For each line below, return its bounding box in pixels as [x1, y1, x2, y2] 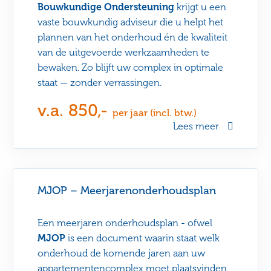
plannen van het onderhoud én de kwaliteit [38, 31, 228, 44]
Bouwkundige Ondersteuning [38, 1, 177, 13]
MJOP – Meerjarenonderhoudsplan [38, 184, 217, 198]
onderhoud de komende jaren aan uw [38, 247, 206, 260]
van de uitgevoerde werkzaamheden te [38, 47, 210, 59]
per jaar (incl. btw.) [113, 107, 197, 119]
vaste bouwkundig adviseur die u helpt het [38, 16, 224, 28]
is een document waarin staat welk [68, 232, 220, 244]
